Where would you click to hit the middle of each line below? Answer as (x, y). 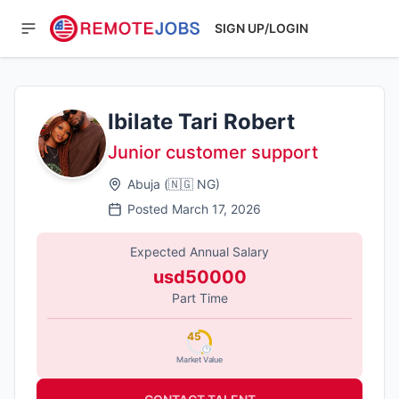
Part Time (199, 298)
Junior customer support (213, 152)
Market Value (199, 359)
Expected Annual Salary (199, 252)
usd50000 (199, 277)
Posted (150, 209)
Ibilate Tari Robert (201, 122)
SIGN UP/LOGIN (261, 28)
